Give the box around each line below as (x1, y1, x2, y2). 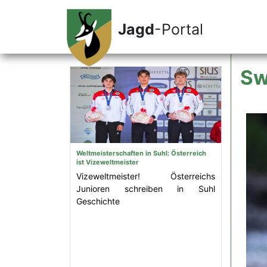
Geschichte (76, 196, 120, 206)
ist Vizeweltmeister (76, 158, 139, 166)
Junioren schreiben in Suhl (76, 184, 215, 194)
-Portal (154, 20, 203, 38)
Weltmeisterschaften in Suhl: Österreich (76, 149, 206, 157)
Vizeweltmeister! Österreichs (76, 171, 215, 181)
